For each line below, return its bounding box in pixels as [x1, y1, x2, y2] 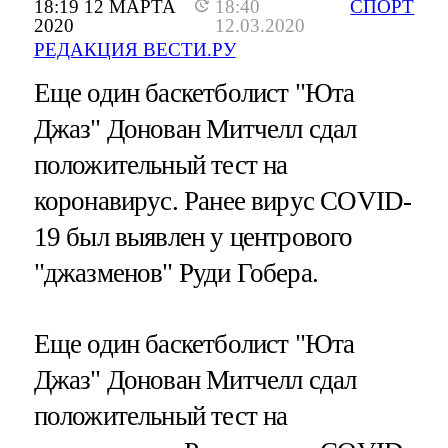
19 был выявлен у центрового [33, 222, 353, 253]
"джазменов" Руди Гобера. [33, 258, 319, 289]
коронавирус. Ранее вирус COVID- [33, 186, 412, 217]
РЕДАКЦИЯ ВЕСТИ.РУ [33, 39, 236, 61]
